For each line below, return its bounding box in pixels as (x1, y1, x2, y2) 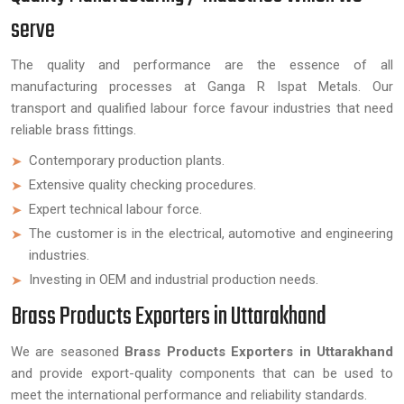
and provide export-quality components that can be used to (11, 365, 393, 381)
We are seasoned (11, 344, 125, 360)
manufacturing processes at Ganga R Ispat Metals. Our (11, 78, 393, 95)
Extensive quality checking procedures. (29, 177, 256, 193)
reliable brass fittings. (11, 122, 136, 138)
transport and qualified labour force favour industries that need (11, 100, 393, 116)
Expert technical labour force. (29, 201, 202, 217)
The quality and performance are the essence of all (11, 57, 393, 73)
